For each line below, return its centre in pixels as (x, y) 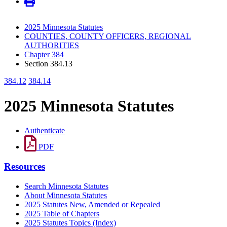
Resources (25, 166)
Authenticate (45, 131)
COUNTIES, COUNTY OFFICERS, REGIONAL (108, 36)
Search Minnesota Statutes (66, 186)
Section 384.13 (48, 64)
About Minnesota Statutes (66, 195)
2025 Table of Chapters (62, 213)
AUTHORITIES (52, 46)
